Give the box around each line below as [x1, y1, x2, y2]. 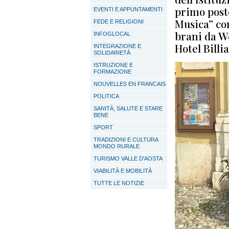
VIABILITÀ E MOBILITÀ [94, 168, 152, 174]
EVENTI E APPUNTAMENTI [94, 6, 163, 12]
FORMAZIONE [94, 68, 131, 75]
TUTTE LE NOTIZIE [94, 180, 144, 186]
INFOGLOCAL [94, 31, 130, 37]
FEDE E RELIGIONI [94, 18, 144, 25]
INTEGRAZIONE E [94, 43, 141, 49]
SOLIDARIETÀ [94, 50, 130, 56]
